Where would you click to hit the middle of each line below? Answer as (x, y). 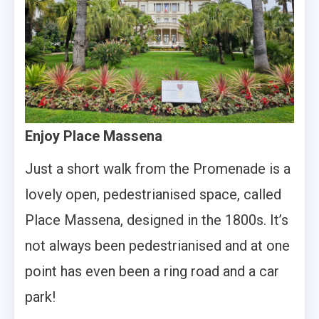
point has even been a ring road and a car (152, 272)
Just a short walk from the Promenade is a (158, 169)
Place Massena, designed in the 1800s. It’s (157, 220)
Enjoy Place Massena (94, 136)
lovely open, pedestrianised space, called (153, 195)
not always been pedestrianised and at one (157, 246)
